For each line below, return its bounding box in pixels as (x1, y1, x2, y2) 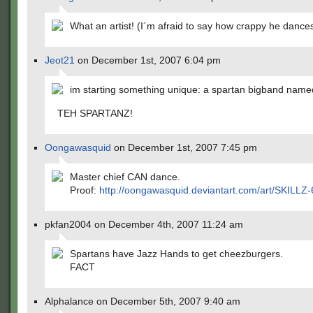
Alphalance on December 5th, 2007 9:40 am (45, 296, 240, 307)
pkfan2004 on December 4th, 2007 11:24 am (45, 219, 243, 230)
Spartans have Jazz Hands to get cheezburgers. (70, 248, 283, 259)
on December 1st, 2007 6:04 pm (75, 54, 221, 66)
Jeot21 (45, 54, 75, 66)
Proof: (70, 184, 99, 196)
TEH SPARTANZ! (57, 108, 133, 119)
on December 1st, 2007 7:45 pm (111, 142, 257, 153)
